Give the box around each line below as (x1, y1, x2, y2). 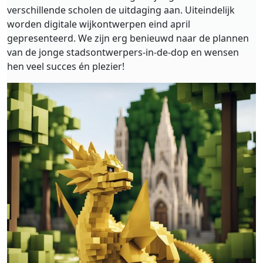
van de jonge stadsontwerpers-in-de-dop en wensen (7, 46, 239, 59)
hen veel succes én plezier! (7, 60, 124, 73)
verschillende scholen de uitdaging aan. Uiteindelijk (7, 4, 235, 17)
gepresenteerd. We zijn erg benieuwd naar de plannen (7, 32, 249, 45)
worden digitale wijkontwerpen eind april (7, 18, 190, 31)
